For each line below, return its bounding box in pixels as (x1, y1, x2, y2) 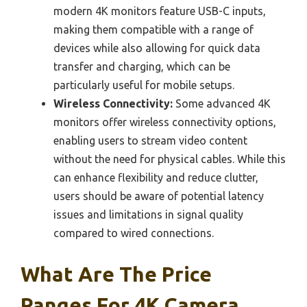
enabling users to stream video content (53, 134, 247, 147)
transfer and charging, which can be (53, 60, 230, 73)
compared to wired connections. (53, 227, 214, 240)
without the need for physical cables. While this (53, 153, 286, 166)
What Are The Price (21, 262, 212, 286)
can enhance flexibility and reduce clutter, (53, 171, 258, 184)
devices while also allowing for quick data (53, 42, 260, 55)
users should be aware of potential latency (53, 190, 264, 203)
